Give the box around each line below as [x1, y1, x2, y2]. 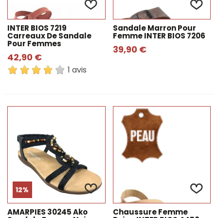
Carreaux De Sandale [7, 31, 91, 41]
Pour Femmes [7, 38, 61, 49]
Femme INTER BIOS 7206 [112, 31, 205, 41]
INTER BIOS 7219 [7, 23, 67, 33]
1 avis [68, 64, 87, 76]
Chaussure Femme [112, 207, 188, 217]
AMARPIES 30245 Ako [7, 207, 88, 217]
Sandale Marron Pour [112, 23, 196, 33]
